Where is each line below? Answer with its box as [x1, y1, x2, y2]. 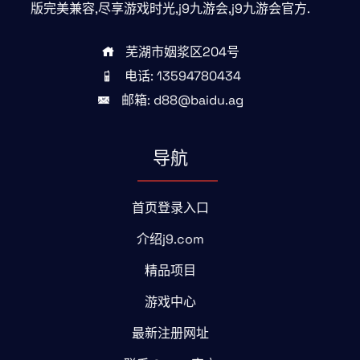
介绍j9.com [137, 231, 204, 247]
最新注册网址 [132, 325, 209, 342]
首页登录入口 [132, 199, 209, 216]
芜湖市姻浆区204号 [125, 43, 239, 60]
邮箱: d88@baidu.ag [121, 92, 243, 108]
